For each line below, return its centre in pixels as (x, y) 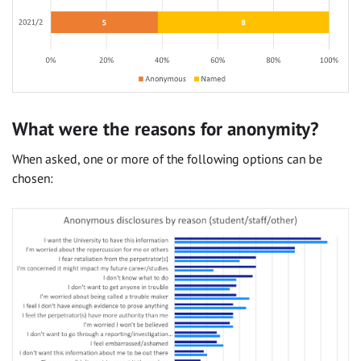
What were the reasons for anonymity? (165, 128)
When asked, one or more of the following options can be (167, 159)
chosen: (33, 178)
